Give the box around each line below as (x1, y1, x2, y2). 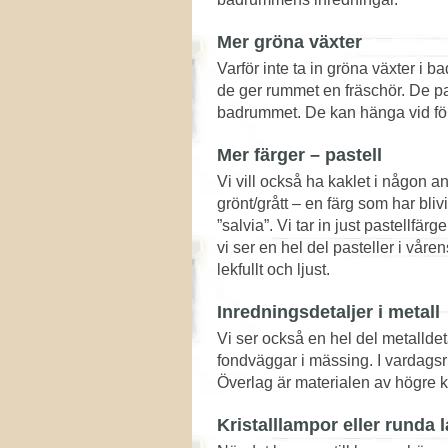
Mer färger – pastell (217, 145, 382, 165)
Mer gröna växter (217, 32, 362, 52)
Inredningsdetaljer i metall (217, 302, 440, 322)
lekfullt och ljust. (217, 261, 330, 278)
